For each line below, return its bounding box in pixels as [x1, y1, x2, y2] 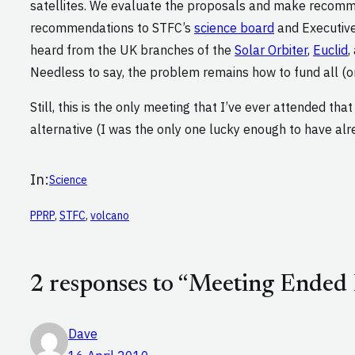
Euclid [313, 42, 348, 59]
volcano [90, 208, 129, 223]
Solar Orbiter [235, 42, 307, 59]
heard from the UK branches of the [30, 42, 235, 59]
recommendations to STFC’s [30, 20, 194, 36]
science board [194, 20, 274, 36]
